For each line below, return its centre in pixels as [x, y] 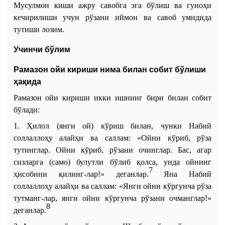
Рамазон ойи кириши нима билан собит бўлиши [109, 69]
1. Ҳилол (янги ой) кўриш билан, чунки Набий [113, 126]
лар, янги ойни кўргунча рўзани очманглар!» [128, 198]
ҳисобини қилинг [48, 174]
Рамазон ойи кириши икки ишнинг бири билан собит [113, 97]
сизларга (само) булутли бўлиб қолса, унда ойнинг [113, 162]
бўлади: [26, 109]
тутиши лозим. [39, 29]
